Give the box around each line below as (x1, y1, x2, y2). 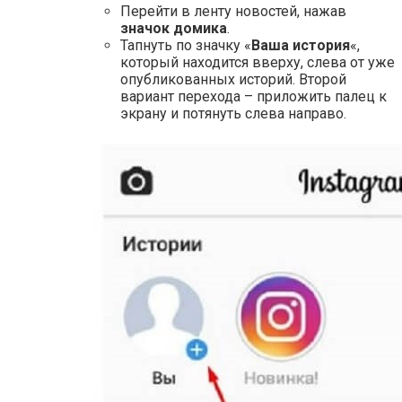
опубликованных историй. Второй (120, 71, 346, 89)
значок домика (120, 20, 227, 38)
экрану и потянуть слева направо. (120, 105, 346, 123)
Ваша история (251, 37, 350, 55)
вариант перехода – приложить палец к (120, 88, 387, 106)
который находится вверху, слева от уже (120, 54, 395, 72)
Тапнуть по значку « (120, 37, 251, 55)
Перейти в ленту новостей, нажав (120, 3, 346, 21)
